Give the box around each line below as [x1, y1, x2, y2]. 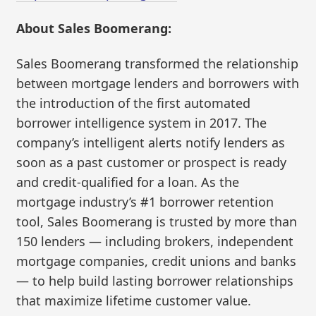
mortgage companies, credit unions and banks [16, 252, 297, 269]
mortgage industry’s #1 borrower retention [16, 193, 274, 210]
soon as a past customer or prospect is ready [16, 153, 287, 171]
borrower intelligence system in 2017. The [16, 114, 267, 131]
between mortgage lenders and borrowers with [16, 74, 300, 92]
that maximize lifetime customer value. [16, 291, 252, 309]
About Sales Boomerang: [16, 20, 172, 37]
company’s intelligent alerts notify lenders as [16, 133, 286, 151]
